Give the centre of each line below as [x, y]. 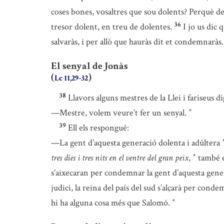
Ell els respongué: [98, 128]
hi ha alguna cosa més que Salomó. [111, 203]
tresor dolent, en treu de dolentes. [111, 27]
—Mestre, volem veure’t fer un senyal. [120, 113]
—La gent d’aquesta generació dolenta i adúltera [136, 143]
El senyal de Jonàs [89, 66]
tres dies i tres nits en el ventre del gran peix [120, 158]
